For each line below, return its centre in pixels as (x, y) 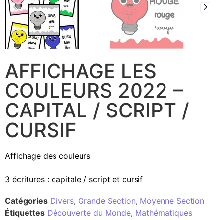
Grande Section (107, 201)
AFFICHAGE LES (81, 71)
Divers (62, 201)
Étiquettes (25, 212)
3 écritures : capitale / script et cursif (74, 179)
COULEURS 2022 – (94, 90)
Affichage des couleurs (48, 155)
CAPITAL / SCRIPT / (97, 110)
